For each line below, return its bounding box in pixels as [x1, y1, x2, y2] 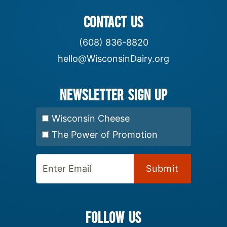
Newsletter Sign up [60, 86, 167, 102]
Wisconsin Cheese [52, 112, 130, 124]
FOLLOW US [86, 208, 141, 225]
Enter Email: [113, 156, 164, 167]
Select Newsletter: [42, 112, 120, 123]
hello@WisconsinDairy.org [58, 53, 169, 64]
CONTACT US [84, 13, 143, 29]
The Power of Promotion [52, 129, 158, 140]
